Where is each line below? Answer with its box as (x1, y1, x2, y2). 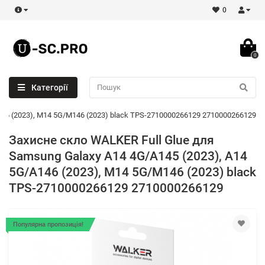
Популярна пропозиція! (13, 220, 83, 228)
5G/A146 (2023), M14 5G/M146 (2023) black (9, 164, 256, 179)
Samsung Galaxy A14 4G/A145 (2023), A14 (9, 148, 247, 163)
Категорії (31, 82, 68, 92)
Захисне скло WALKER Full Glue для (9, 132, 214, 147)
